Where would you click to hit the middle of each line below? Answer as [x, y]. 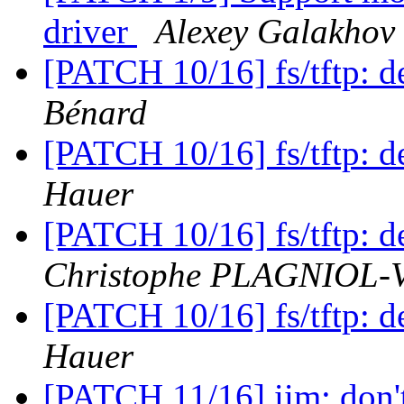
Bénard [95, 113]
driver [90, 32]
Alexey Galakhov [275, 32]
